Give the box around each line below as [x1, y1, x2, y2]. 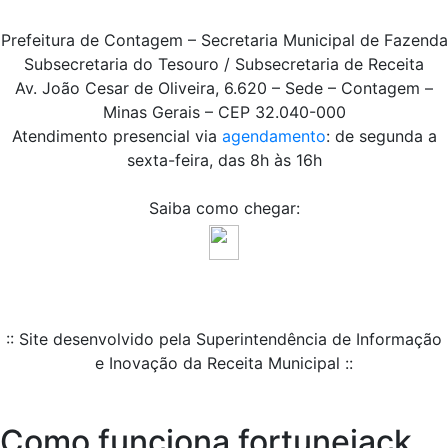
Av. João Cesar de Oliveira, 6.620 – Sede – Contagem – [15, 78, 433, 99]
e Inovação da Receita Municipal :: [95, 353, 353, 374]
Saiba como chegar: [148, 198, 300, 219]
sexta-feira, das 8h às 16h [126, 150, 322, 171]
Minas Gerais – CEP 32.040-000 [102, 102, 346, 123]
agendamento [221, 126, 326, 147]
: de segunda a [325, 126, 437, 147]
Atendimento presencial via [11, 126, 222, 147]
